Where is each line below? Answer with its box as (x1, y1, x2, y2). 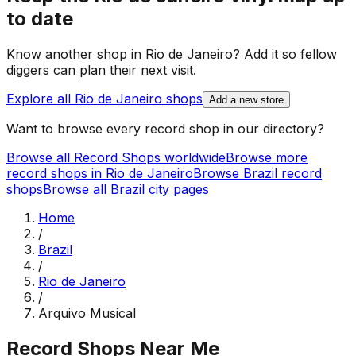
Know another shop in (6, 46, 145, 63)
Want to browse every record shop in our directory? (6, 121, 324, 137)
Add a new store (209, 94, 284, 106)
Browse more (226, 149, 308, 166)
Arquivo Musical (38, 305, 136, 322)
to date (6, 7, 73, 31)
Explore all (6, 91, 75, 107)
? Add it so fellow (233, 46, 337, 63)
